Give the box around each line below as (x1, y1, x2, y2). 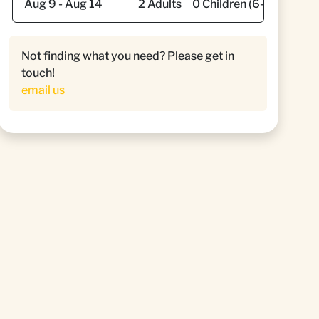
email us (21, 83, 65, 97)
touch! (21, 66, 55, 80)
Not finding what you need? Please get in (21, 49, 234, 63)
